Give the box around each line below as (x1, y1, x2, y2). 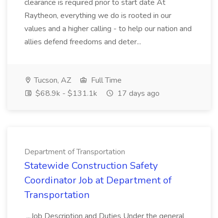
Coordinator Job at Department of (24, 174, 172, 187)
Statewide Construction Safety (24, 159, 158, 172)
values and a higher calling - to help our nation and (24, 23, 192, 34)
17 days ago (115, 88, 160, 99)
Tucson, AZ (32, 75, 71, 86)
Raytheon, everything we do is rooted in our (24, 10, 171, 21)
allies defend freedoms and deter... (24, 36, 143, 47)
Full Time (89, 75, 122, 86)
